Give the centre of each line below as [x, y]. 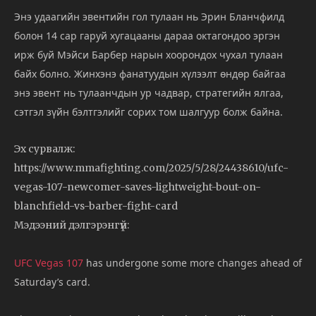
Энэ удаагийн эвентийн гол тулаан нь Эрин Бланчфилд [149, 16]
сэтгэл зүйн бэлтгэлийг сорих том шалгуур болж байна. [148, 111]
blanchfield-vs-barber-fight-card [96, 206]
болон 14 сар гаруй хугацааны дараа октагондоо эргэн [147, 35]
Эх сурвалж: [44, 148]
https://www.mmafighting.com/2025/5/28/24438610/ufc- [151, 168]
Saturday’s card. [52, 281]
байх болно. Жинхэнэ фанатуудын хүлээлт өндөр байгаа [150, 73]
